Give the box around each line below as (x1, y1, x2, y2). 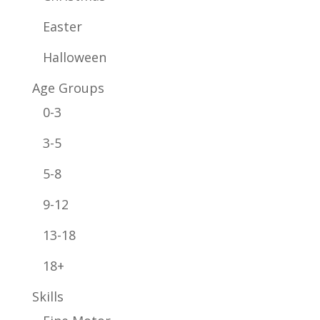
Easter (42, 18, 82, 36)
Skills (31, 288, 64, 306)
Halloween (42, 49, 106, 66)
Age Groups (31, 79, 104, 97)
